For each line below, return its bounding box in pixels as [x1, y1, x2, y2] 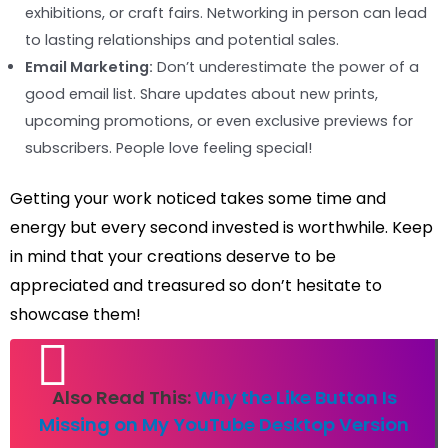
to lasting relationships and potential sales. [25, 30, 339, 51]
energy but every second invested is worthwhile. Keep [10, 216, 433, 240]
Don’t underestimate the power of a [153, 57, 419, 78]
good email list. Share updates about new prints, [25, 84, 378, 105]
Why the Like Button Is [194, 385, 397, 411]
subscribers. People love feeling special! [25, 138, 312, 159]
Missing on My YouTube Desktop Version [39, 412, 409, 438]
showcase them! [10, 303, 141, 327]
